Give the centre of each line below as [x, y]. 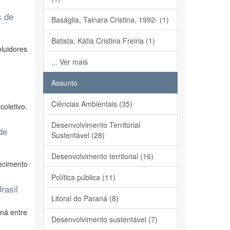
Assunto [64, 83]
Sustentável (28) [78, 135]
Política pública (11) [83, 177]
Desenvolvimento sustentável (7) [104, 219]
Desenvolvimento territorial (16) [102, 156]
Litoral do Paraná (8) [85, 198]
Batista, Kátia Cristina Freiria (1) [103, 41]
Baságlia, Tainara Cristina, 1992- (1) [110, 20]
